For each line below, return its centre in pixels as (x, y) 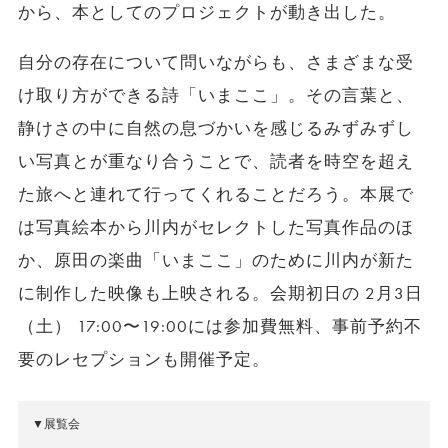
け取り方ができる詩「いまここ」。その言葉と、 (216, 95)
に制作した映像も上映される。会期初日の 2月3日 (220, 293)
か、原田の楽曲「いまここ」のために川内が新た (216, 260)
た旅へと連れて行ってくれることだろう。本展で (216, 194)
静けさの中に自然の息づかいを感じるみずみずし (216, 128)
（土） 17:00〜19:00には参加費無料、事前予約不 (220, 326)
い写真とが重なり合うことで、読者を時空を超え (216, 161)
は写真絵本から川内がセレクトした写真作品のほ (216, 227)
